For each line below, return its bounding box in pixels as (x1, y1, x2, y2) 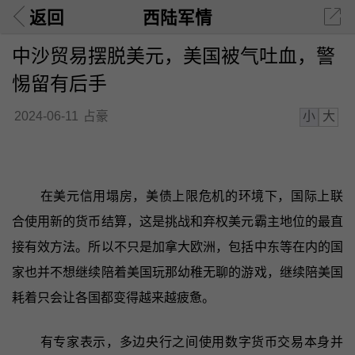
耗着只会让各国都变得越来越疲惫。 (11, 290, 215, 304)
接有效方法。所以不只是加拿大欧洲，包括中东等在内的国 (11, 239, 344, 254)
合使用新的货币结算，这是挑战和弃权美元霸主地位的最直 (11, 214, 344, 228)
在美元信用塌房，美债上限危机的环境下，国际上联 (40, 189, 344, 203)
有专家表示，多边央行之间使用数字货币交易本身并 (40, 334, 344, 349)
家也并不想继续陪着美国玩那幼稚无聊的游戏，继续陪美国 (11, 265, 344, 279)
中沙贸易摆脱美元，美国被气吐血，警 (11, 44, 335, 67)
